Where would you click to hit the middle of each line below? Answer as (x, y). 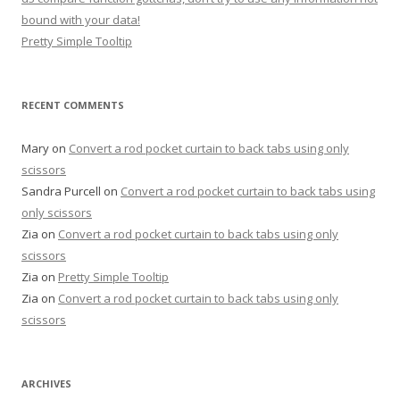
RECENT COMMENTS (73, 104)
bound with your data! (81, 19)
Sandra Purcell (61, 191)
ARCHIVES (46, 383)
